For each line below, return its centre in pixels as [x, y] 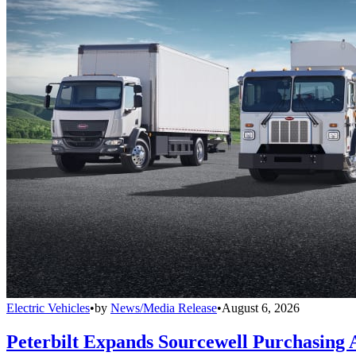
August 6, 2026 [261, 308]
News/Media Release [164, 308]
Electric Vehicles [48, 308]
